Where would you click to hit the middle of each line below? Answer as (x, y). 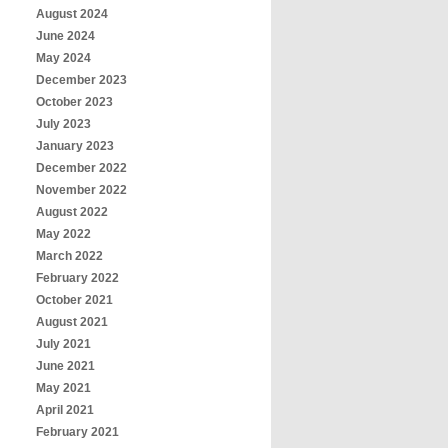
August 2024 (72, 14)
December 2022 (81, 168)
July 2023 (63, 124)
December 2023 (81, 80)
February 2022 (77, 278)
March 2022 (69, 256)
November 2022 (81, 190)
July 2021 (63, 344)
